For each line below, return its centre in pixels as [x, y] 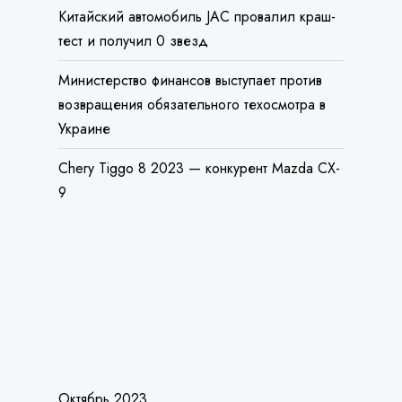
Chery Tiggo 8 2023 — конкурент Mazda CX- [199, 121]
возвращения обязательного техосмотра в [192, 57]
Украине [84, 82]
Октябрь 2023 [102, 352]
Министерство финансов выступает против [190, 33]
